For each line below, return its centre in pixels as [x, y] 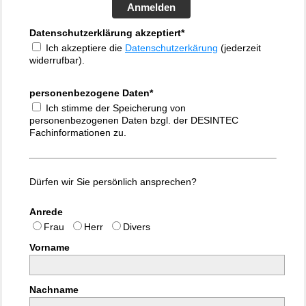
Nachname [54, 290]
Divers [138, 227]
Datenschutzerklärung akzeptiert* [107, 33]
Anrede [46, 212]
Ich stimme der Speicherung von [114, 108]
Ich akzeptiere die [84, 48]
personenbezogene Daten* [91, 93]
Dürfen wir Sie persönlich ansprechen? [113, 182]
